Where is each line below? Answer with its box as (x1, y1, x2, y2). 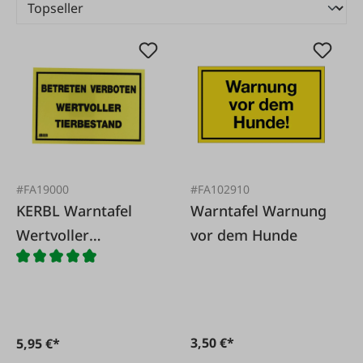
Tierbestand (16, 249, 99, 269)
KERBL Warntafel (16, 200, 64, 220)
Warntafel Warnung (190, 200, 327, 220)
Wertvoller (16, 224, 89, 245)
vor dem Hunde (190, 224, 298, 245)
